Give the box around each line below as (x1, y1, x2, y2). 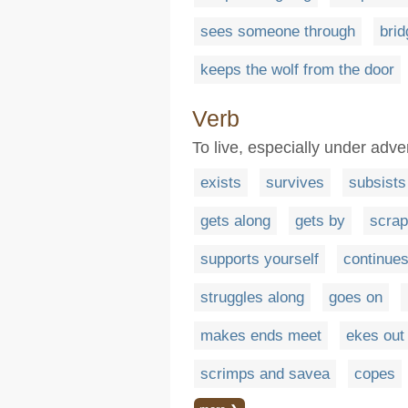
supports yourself (200, 250, 319, 268)
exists (200, 174, 241, 191)
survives (266, 174, 324, 191)
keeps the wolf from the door (200, 61, 394, 78)
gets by (295, 212, 345, 229)
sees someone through (200, 23, 355, 40)
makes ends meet (200, 327, 321, 344)
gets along (200, 212, 270, 229)
